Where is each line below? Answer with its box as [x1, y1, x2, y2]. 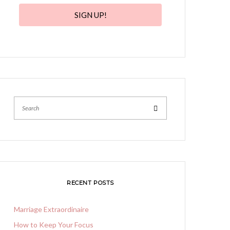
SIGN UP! [74, 10, 107, 20]
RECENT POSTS [67, 179, 114, 186]
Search [157, 103, 179, 112]
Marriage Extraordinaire [14, 205, 89, 214]
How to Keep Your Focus [14, 220, 93, 229]
